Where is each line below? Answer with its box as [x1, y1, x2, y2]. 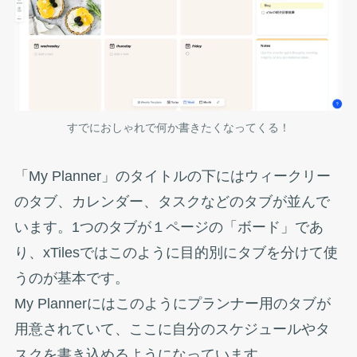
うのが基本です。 [14, 270, 129, 287]
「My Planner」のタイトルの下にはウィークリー [14, 168, 331, 185]
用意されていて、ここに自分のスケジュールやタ [14, 321, 330, 338]
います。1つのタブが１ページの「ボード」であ [14, 219, 324, 236]
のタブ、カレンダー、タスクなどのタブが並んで [14, 194, 330, 210]
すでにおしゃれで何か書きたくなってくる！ [67, 120, 290, 134]
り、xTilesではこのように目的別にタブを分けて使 [14, 245, 338, 261]
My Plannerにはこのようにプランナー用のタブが [14, 296, 331, 312]
